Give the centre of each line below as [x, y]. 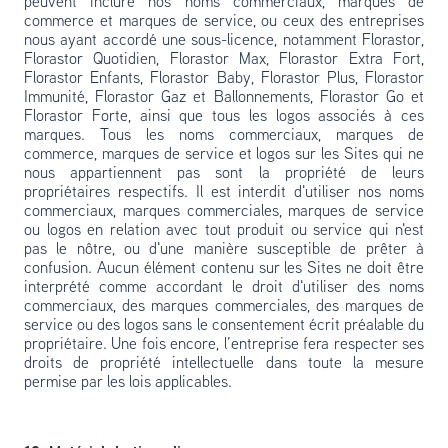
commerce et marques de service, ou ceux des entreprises [224, 22]
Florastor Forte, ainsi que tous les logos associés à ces [224, 117]
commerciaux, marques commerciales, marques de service [224, 212]
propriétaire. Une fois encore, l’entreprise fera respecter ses [224, 345]
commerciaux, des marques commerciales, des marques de [224, 307]
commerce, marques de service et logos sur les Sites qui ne [224, 155]
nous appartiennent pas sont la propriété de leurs [224, 174]
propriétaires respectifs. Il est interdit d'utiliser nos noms [224, 193]
